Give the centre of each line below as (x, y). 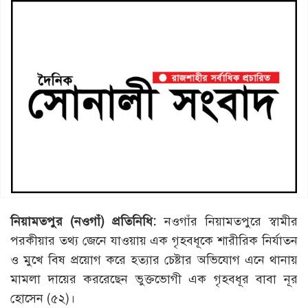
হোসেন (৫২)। (43, 299)
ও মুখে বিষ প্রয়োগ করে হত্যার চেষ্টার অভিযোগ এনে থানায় (154, 260)
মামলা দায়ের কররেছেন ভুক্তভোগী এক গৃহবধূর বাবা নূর (154, 279)
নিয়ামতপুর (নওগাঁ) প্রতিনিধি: (84, 222)
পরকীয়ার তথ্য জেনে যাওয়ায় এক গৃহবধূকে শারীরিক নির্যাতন (154, 241)
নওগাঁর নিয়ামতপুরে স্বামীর (227, 222)
